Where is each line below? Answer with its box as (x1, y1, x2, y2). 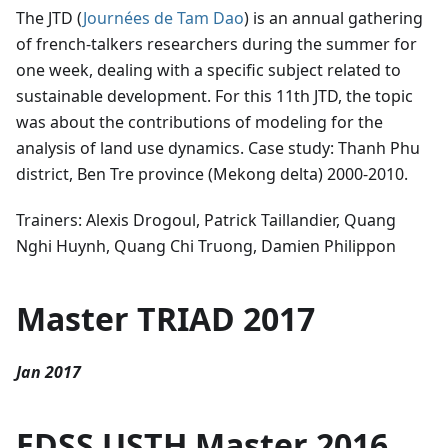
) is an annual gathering (244, 6, 423, 29)
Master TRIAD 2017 (16, 296, 315, 340)
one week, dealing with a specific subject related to (16, 58, 401, 81)
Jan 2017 (16, 360, 81, 383)
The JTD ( (16, 6, 83, 29)
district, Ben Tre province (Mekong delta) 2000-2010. (16, 162, 408, 185)
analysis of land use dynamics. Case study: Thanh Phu (16, 136, 420, 159)
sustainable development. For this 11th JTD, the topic (16, 84, 413, 107)
